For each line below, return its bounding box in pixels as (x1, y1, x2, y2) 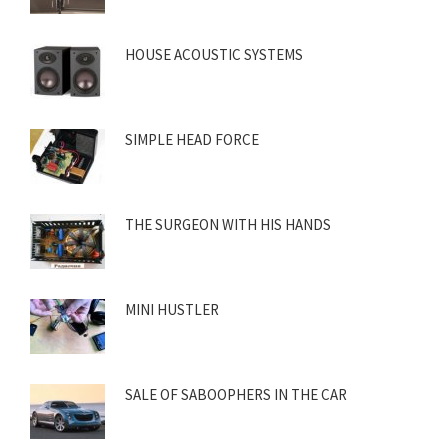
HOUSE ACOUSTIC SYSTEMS (125, 45, 303, 65)
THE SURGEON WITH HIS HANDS (125, 215, 331, 235)
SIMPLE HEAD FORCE (125, 130, 259, 150)
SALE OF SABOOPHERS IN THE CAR (125, 385, 347, 405)
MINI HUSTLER (125, 300, 219, 320)
